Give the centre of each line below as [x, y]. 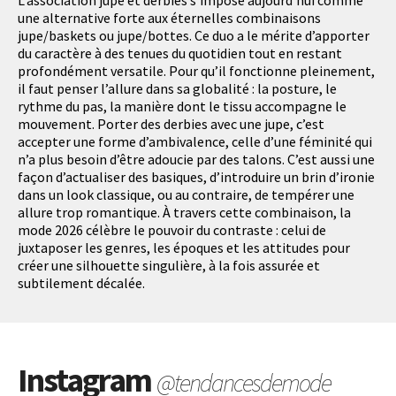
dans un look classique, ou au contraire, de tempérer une [186, 194]
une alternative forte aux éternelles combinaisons [169, 17]
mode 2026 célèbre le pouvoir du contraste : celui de [172, 229]
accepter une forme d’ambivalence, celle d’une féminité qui [195, 141]
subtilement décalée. [81, 282]
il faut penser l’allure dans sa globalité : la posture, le [177, 88]
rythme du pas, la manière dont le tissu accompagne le [182, 106]
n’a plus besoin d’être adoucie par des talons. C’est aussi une [196, 159]
